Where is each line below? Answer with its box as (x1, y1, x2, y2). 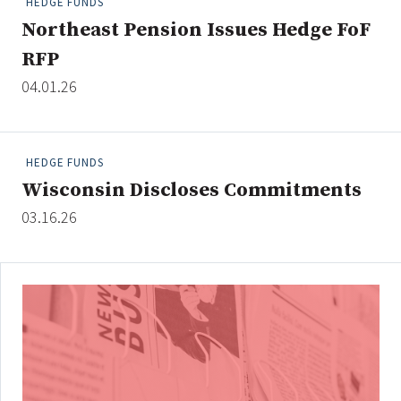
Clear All (209, 66, 259, 85)
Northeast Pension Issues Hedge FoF (21, 17, 371, 42)
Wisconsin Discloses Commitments (21, 177, 362, 202)
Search (310, 66, 357, 85)
